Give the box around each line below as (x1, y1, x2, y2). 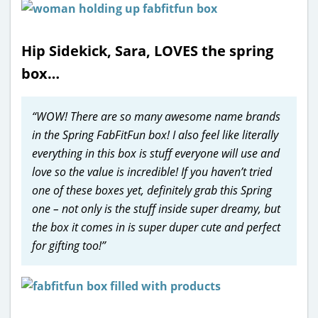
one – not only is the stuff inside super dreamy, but (32, 200, 280, 216)
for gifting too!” (32, 237, 106, 253)
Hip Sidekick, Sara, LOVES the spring (21, 40, 273, 60)
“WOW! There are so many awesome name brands (32, 108, 280, 124)
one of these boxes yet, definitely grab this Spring (32, 182, 272, 198)
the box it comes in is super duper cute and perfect (32, 219, 280, 235)
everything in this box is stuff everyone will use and (32, 145, 280, 161)
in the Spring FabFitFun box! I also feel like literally (32, 126, 278, 143)
